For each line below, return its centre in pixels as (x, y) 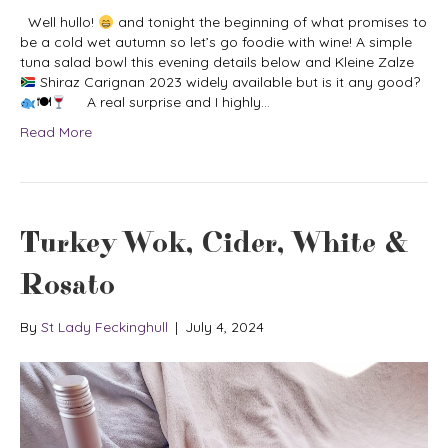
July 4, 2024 (224, 327)
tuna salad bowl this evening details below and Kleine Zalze (217, 62)
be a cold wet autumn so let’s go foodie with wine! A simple (216, 42)
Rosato (67, 286)
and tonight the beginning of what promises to (270, 22)
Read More (56, 132)
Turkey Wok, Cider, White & (214, 244)
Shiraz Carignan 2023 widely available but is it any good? (227, 82)
